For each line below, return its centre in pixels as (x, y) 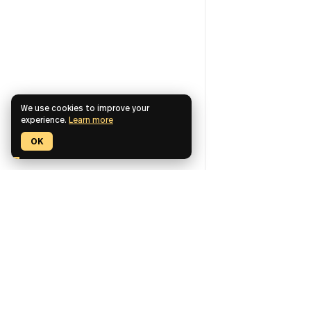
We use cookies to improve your (85, 114)
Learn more (91, 125)
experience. (45, 125)
